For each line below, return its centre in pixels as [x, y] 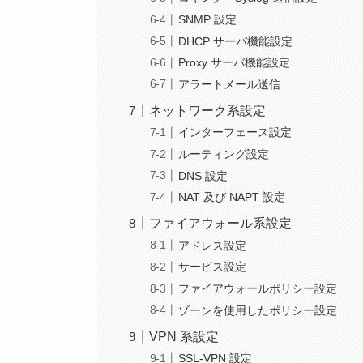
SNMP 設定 [208, 19]
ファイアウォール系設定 [221, 224]
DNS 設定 [203, 175]
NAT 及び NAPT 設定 [232, 197]
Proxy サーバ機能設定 [235, 63]
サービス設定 [213, 267]
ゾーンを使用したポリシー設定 [258, 310]
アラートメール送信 [230, 84]
